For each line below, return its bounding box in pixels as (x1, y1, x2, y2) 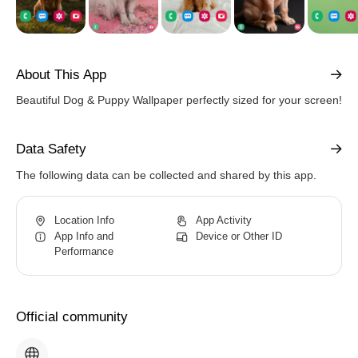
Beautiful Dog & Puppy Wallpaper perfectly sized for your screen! (16, 93, 342, 106)
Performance (54, 245, 113, 257)
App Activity (196, 214, 252, 226)
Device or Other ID (196, 230, 282, 242)
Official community (16, 309, 128, 324)
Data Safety (16, 141, 86, 157)
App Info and (54, 230, 113, 242)
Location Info (54, 214, 114, 226)
